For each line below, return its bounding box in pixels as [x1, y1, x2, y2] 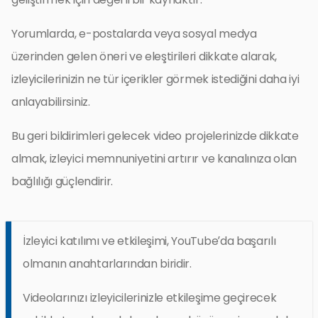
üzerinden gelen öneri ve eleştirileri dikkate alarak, [11, 48, 278, 65]
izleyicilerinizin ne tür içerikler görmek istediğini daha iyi [11, 71, 300, 88]
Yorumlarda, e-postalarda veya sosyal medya [11, 26, 257, 43]
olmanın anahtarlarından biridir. [23, 256, 192, 273]
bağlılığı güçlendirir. [11, 173, 113, 190]
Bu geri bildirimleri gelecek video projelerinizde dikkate [11, 128, 299, 145]
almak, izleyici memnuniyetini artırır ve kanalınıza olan [11, 150, 297, 168]
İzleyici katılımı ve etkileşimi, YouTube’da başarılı [23, 233, 276, 250]
